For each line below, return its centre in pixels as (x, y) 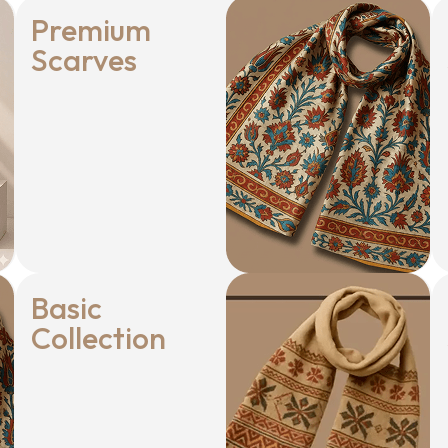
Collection (98, 338)
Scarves (84, 60)
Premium (91, 30)
